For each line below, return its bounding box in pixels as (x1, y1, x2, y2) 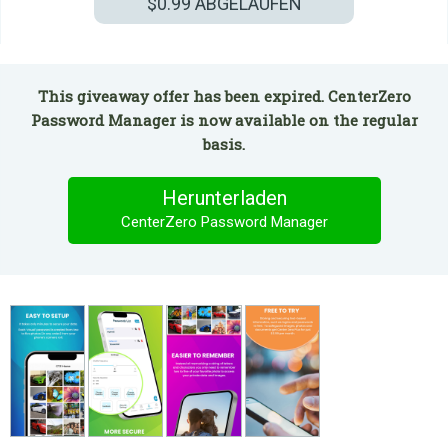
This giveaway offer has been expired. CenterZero (37, 86, 411, 106)
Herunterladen (161, 186, 287, 210)
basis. (203, 134, 245, 154)
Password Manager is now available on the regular (30, 110, 418, 130)
